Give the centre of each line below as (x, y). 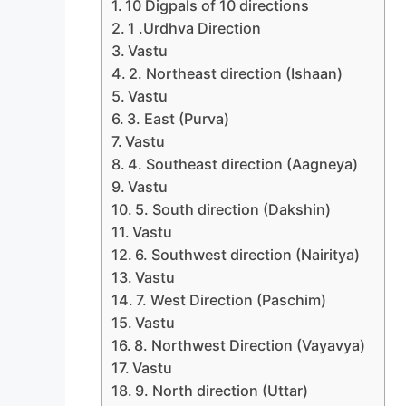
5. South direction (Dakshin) (233, 210)
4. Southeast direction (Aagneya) (243, 164)
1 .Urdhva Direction (195, 29)
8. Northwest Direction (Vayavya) (250, 346)
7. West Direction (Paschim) (232, 300)
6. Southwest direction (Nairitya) (248, 255)
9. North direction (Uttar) (222, 391)
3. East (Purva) (179, 119)
